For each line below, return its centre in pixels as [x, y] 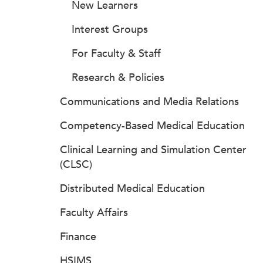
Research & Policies [118, 77]
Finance [78, 237]
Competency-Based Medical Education [152, 126]
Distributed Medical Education [132, 188]
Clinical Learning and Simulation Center [153, 150]
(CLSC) [76, 164]
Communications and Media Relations [149, 102]
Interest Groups [110, 29]
